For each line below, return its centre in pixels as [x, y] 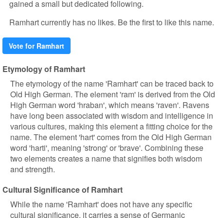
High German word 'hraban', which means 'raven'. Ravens [110, 105]
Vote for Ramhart [36, 46]
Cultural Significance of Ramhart [63, 190]
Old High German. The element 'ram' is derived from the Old [113, 94]
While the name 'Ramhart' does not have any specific [101, 204]
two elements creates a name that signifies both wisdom [106, 158]
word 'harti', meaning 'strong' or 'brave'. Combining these [107, 148]
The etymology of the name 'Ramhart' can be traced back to [112, 83]
